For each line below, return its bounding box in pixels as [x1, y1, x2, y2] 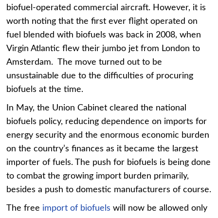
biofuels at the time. [6, 85, 84, 94]
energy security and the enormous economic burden [6, 130, 210, 140]
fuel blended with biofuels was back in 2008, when [6, 30, 201, 39]
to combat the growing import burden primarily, [6, 171, 189, 181]
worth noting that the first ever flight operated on [6, 17, 198, 26]
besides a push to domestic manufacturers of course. [6, 185, 212, 194]
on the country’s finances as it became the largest [6, 144, 199, 153]
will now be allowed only [110, 203, 208, 213]
